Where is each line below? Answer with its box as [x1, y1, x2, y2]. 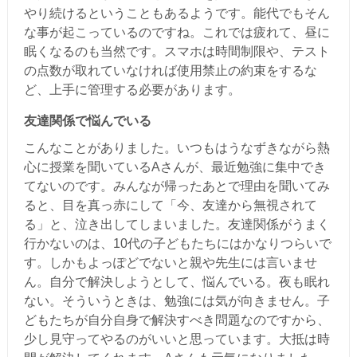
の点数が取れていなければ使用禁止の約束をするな [23, 64, 317, 77]
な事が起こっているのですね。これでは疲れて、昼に [23, 25, 330, 39]
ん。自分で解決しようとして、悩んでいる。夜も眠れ [23, 275, 330, 288]
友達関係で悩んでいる [23, 114, 151, 127]
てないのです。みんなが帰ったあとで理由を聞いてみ [23, 179, 330, 193]
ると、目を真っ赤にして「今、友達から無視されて [23, 198, 317, 212]
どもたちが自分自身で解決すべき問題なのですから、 [23, 313, 330, 327]
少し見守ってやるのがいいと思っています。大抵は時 [23, 332, 330, 346]
